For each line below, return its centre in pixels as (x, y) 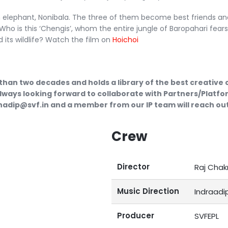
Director (133, 167)
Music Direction (148, 191)
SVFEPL (206, 216)
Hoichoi (125, 40)
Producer (136, 216)
